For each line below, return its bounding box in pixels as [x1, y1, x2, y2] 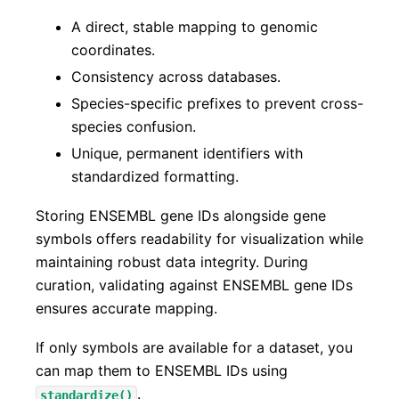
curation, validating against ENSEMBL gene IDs [36, 275, 353, 294]
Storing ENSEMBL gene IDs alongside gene [36, 206, 326, 224]
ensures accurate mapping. [36, 298, 217, 317]
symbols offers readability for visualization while [36, 229, 363, 248]
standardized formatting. [71, 167, 239, 185]
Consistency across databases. [71, 67, 281, 85]
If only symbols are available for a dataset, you [36, 338, 353, 357]
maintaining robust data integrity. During [36, 252, 308, 271]
